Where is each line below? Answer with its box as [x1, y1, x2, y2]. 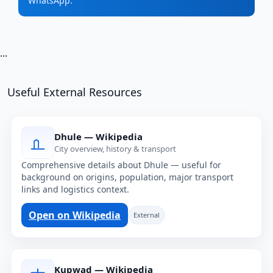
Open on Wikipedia [29, 208, 121, 222]
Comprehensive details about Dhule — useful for [21, 158, 221, 171]
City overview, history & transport [54, 143, 176, 155]
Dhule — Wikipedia [54, 130, 143, 143]
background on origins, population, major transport [21, 171, 233, 183]
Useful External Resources [7, 84, 142, 99]
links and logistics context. [21, 183, 129, 195]
